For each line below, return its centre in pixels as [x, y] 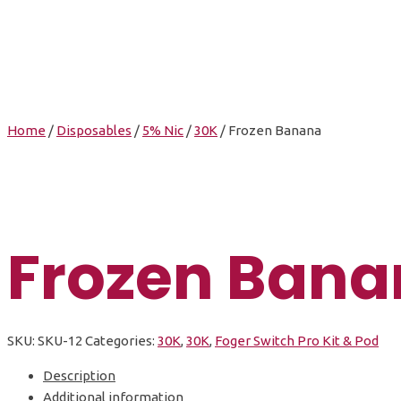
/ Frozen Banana [269, 130]
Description [79, 375]
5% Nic [163, 130]
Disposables [94, 130]
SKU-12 [60, 340]
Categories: [121, 340]
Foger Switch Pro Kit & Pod [297, 340]
